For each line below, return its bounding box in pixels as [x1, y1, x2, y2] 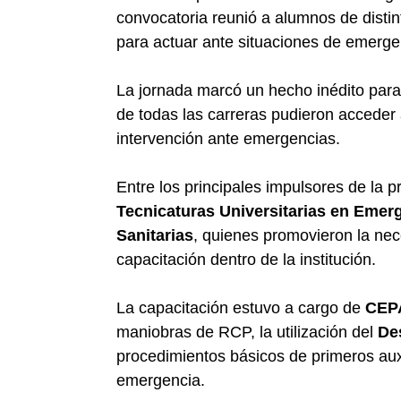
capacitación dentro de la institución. [116, 251, 376, 269]
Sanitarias [116, 226, 193, 244]
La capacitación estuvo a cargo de [116, 299, 365, 317]
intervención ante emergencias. [116, 130, 340, 148]
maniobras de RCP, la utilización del [116, 323, 378, 341]
